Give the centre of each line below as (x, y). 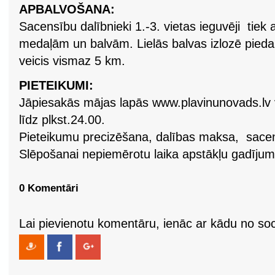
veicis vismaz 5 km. (72, 61)
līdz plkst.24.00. (62, 120)
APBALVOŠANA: (67, 9)
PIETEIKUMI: (56, 85)
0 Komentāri (49, 188)
